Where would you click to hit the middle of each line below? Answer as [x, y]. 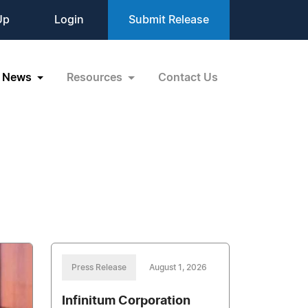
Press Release [99, 267]
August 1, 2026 [178, 267]
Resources [96, 77]
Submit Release [169, 20]
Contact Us [188, 77]
